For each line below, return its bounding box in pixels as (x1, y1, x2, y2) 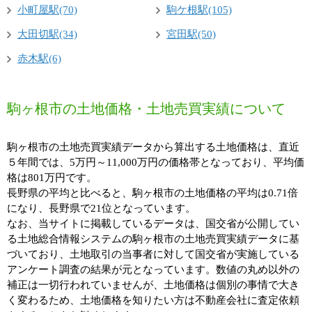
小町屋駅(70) (17, 4, 77, 16)
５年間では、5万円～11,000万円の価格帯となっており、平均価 (7, 157, 304, 169)
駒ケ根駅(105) (166, 4, 232, 16)
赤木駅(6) (17, 53, 61, 65)
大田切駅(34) (17, 29, 77, 40)
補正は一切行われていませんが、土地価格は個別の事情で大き (7, 279, 299, 291)
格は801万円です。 (7, 172, 97, 184)
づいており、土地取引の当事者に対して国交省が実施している (7, 249, 299, 260)
